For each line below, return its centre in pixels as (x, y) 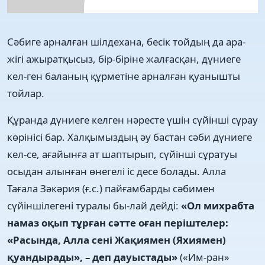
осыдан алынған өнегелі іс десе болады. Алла (117, 171)
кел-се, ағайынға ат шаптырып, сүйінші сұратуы (122, 154)
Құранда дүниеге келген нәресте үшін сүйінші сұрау (132, 119)
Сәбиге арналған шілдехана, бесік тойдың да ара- (126, 41)
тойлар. (26, 93)
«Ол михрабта (218, 205)
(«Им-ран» (205, 257)
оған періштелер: (183, 222)
